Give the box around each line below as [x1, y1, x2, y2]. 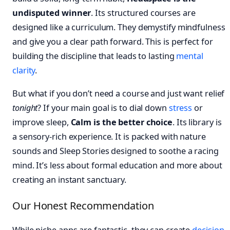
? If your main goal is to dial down [37, 102, 169, 113]
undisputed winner [12, 7, 91, 19]
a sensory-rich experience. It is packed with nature [12, 130, 206, 142]
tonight [12, 102, 38, 113]
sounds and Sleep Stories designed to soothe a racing [12, 145, 219, 157]
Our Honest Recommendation [12, 198, 154, 213]
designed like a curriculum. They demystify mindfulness [12, 22, 225, 33]
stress [168, 102, 193, 113]
